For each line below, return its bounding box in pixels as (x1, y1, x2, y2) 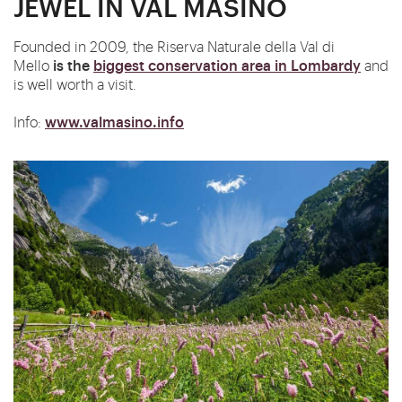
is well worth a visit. (13, 74, 136, 94)
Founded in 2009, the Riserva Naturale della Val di (13, 37, 335, 57)
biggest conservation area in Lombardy (93, 55, 361, 75)
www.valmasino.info (45, 111, 184, 132)
